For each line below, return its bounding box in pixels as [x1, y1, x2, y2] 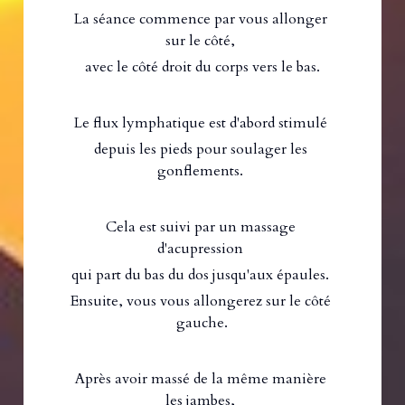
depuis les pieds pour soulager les [93, 139, 307, 160]
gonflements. [157, 161, 248, 182]
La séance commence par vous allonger [73, 9, 327, 30]
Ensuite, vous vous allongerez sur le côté [70, 291, 331, 312]
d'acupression [157, 239, 248, 259]
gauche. [176, 313, 229, 334]
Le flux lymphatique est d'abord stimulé [73, 113, 331, 134]
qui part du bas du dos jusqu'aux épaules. [71, 265, 334, 286]
